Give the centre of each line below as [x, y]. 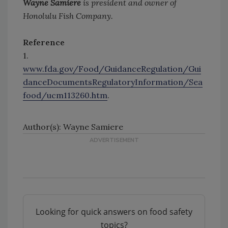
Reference [44, 42]
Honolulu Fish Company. [68, 16]
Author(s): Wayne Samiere [73, 127]
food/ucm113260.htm [65, 95]
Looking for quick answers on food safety [114, 212]
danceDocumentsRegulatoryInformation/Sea [113, 82]
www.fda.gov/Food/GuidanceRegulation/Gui [112, 69]
